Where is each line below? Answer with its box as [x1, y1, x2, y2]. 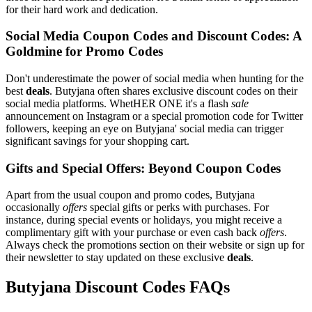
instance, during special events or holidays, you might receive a [6, 214, 282, 226]
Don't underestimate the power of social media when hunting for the [6, 72, 304, 85]
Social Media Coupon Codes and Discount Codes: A [6, 29, 302, 44]
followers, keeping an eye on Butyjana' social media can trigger [6, 123, 283, 135]
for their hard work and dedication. [6, 3, 158, 15]
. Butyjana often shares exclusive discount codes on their [49, 85, 297, 97]
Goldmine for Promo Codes [6, 44, 163, 59]
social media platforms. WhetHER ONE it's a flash [6, 97, 231, 110]
